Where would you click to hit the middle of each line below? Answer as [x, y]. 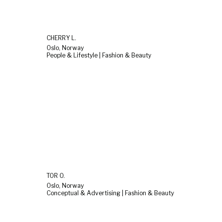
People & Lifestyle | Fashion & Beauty [99, 55]
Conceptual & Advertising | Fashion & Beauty [110, 193]
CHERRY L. [61, 38]
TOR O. [56, 175]
